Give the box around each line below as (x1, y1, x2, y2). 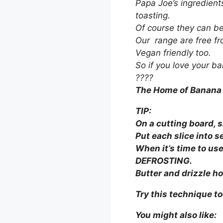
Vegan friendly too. (135, 47, 211, 58)
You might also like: (135, 210, 217, 220)
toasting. (135, 10, 170, 20)
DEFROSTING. (135, 155, 192, 166)
